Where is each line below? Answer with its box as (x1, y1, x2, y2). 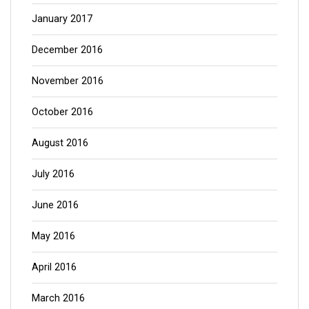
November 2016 (32, 74, 103, 87)
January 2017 (32, 12, 92, 25)
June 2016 (32, 199, 79, 211)
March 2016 (32, 292, 85, 304)
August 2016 (32, 137, 88, 149)
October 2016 (32, 106, 93, 118)
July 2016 (32, 168, 74, 180)
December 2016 (32, 43, 103, 56)
